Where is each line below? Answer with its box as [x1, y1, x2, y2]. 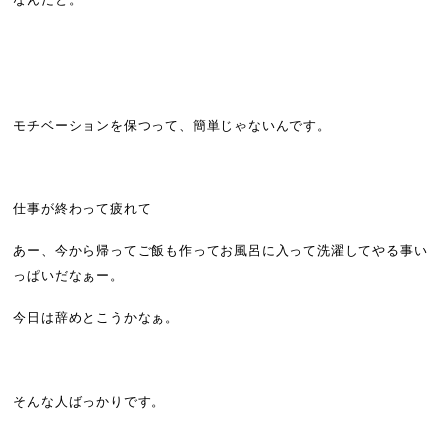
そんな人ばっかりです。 [13, 394, 166, 409]
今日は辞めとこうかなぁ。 [13, 311, 180, 326]
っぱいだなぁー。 [13, 269, 124, 284]
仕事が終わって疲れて [13, 202, 152, 217]
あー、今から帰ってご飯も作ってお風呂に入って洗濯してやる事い [13, 244, 428, 259]
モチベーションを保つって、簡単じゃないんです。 [13, 118, 331, 133]
